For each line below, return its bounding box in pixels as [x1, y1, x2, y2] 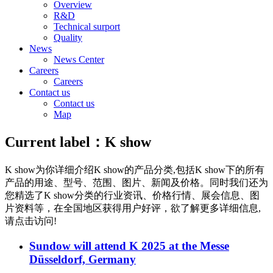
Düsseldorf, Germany [29, 252, 136, 266]
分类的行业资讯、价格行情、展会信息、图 [74, 190, 260, 200]
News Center [54, 54, 104, 65]
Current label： [5, 133, 105, 150]
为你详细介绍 [35, 164, 94, 175]
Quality [54, 32, 82, 43]
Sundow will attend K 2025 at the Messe [29, 239, 229, 252]
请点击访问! [5, 215, 57, 226]
